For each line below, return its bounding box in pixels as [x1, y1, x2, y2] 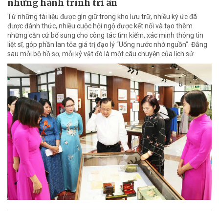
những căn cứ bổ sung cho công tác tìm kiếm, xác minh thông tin [7, 31, 203, 40]
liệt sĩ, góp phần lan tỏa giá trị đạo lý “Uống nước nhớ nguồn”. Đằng [7, 41, 207, 49]
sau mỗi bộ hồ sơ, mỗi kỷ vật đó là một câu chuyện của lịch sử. [7, 50, 195, 58]
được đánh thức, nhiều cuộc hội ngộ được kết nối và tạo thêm [7, 22, 193, 30]
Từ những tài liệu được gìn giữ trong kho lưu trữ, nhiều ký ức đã [7, 13, 197, 21]
